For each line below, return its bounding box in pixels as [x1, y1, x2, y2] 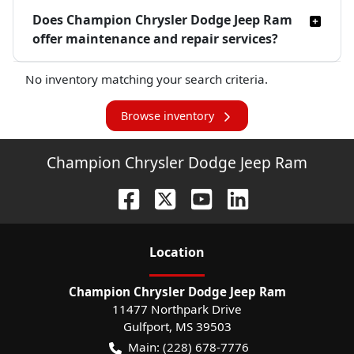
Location [149, 243, 205, 261]
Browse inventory [121, 108, 214, 124]
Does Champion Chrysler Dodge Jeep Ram [32, 11, 292, 29]
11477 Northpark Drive [112, 300, 242, 317]
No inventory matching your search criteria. [25, 71, 268, 88]
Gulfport [122, 318, 169, 334]
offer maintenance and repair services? [32, 30, 278, 48]
